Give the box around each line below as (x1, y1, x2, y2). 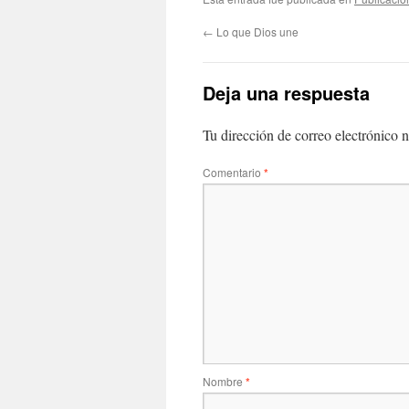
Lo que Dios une (214, 24, 299, 39)
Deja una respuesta (203, 79, 370, 106)
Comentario (203, 164, 264, 180)
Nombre (203, 373, 246, 389)
